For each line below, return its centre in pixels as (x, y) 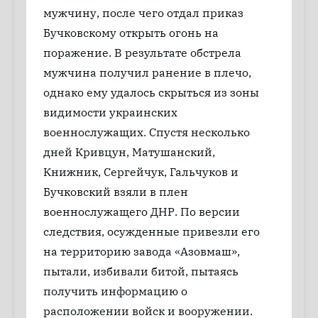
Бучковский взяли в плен (116, 192)
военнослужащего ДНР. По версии (142, 212)
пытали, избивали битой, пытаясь (141, 271)
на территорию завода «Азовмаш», (142, 251)
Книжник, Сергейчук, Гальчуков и (141, 172)
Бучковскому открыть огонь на (131, 33)
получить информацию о (115, 291)
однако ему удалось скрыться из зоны (151, 92)
